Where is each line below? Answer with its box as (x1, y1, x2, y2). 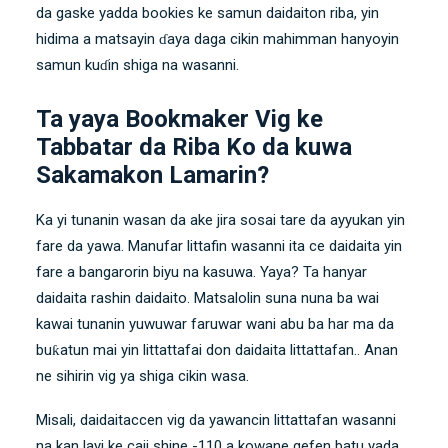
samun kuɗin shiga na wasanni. (36, 56, 239, 75)
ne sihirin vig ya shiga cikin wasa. (36, 367, 249, 386)
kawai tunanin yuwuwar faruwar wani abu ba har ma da (36, 315, 394, 334)
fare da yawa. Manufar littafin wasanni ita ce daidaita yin (36, 237, 402, 256)
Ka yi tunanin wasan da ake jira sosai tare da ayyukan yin (36, 211, 405, 230)
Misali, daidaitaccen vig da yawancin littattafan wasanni (36, 411, 396, 430)
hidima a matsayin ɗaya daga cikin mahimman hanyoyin (36, 30, 399, 49)
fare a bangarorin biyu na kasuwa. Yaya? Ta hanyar (36, 263, 367, 282)
